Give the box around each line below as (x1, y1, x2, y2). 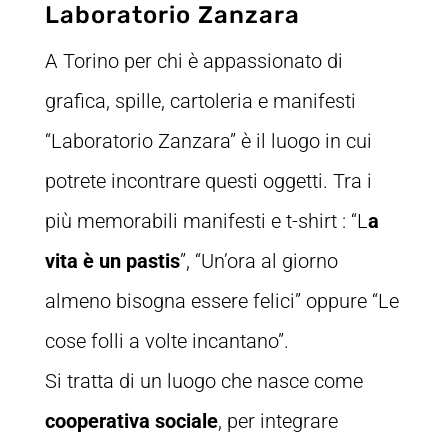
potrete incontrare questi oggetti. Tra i (44, 169, 372, 194)
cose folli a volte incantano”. (44, 329, 289, 354)
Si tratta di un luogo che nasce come (44, 369, 363, 394)
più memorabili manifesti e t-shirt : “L (44, 209, 368, 234)
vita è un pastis (44, 249, 180, 274)
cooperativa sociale (44, 409, 218, 434)
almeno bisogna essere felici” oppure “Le (44, 289, 399, 314)
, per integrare (217, 409, 338, 434)
